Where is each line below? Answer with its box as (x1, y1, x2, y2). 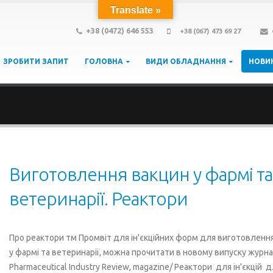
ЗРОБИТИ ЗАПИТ (3, 57, 69, 65)
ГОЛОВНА (85, 57, 123, 65)
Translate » (110, 5, 161, 15)
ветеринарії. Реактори (9, 188, 188, 209)
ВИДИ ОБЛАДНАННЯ (146, 57, 226, 65)
